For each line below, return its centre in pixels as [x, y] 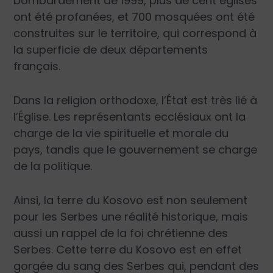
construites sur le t [64, 34]
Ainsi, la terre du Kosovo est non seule [116, 200]
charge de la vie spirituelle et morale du [121, 133]
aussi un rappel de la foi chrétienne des [121, 233]
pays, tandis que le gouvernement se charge [136, 150]
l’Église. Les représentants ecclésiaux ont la [130, 117]
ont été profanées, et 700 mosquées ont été [134, 17]
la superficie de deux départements [111, 50]
